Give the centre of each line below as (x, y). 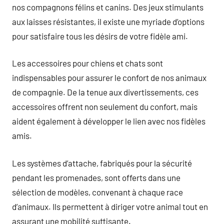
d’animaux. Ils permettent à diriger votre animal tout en (110, 206)
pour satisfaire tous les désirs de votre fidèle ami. (100, 36)
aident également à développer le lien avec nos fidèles (109, 121)
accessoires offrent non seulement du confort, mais (105, 106)
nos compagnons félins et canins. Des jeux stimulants (108, 7)
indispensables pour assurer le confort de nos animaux (109, 77)
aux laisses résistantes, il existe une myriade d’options (108, 21)
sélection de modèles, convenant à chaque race (97, 192)
